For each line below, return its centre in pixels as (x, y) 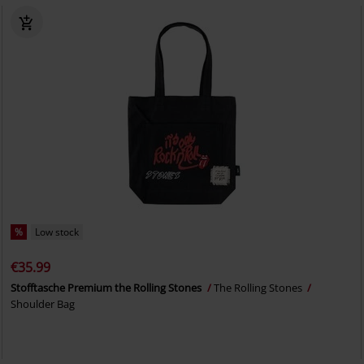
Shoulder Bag (43, 304)
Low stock (57, 232)
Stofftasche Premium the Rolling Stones (108, 288)
